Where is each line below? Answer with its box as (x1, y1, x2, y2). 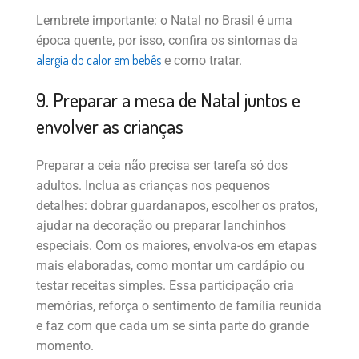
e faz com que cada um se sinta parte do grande (36, 318, 309, 334)
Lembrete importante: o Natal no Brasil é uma (36, 13, 292, 29)
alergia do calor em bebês (36, 52, 161, 69)
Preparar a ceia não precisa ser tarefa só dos (36, 158, 288, 174)
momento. (36, 338, 94, 354)
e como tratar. (161, 53, 242, 69)
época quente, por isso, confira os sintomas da (36, 33, 298, 49)
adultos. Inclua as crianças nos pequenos (36, 178, 270, 194)
